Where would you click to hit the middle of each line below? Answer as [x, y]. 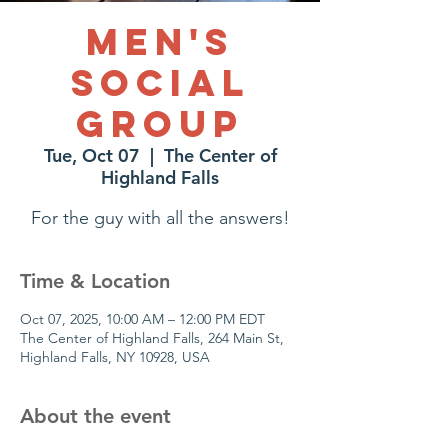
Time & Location [95, 281]
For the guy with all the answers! [160, 218]
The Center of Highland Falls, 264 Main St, [152, 338]
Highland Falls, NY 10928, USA [115, 357]
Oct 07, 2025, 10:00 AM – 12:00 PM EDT [142, 319]
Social [160, 83]
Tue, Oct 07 [91, 155]
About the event [95, 416]
